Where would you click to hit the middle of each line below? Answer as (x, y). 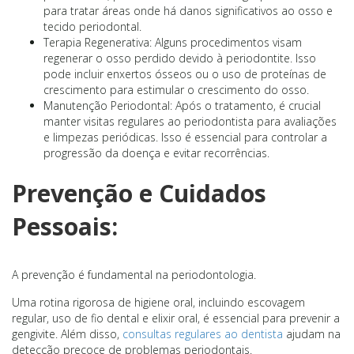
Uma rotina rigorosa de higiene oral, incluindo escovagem (158, 303)
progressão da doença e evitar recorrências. (156, 153)
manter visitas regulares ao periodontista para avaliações (190, 122)
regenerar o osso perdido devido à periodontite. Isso (180, 58)
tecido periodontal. (92, 27)
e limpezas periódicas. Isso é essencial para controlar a (185, 137)
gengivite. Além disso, (66, 334)
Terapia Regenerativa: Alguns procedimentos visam (173, 43)
